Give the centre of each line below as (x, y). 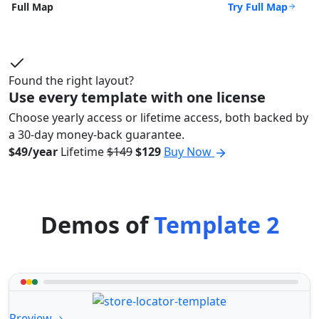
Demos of (97, 225)
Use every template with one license (137, 98)
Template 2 (216, 225)
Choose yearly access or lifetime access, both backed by (158, 118)
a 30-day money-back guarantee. (96, 135)
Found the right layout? (71, 81)
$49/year (33, 152)
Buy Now (189, 152)
